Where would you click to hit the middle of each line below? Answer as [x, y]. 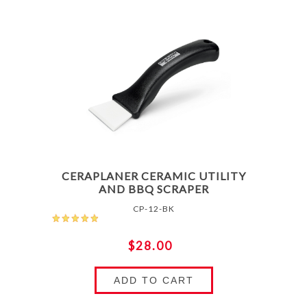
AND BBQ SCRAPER [153, 188]
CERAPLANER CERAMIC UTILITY [153, 175]
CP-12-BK [153, 208]
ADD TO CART [153, 280]
